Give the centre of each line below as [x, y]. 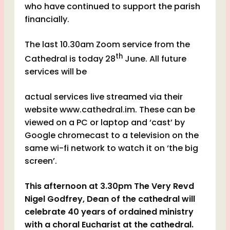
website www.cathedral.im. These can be [110, 110]
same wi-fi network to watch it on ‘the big [111, 148]
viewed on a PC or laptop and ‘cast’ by [105, 123]
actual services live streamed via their [104, 97]
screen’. [41, 161]
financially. [47, 19]
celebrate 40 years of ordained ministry [109, 212]
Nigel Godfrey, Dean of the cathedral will [110, 199]
